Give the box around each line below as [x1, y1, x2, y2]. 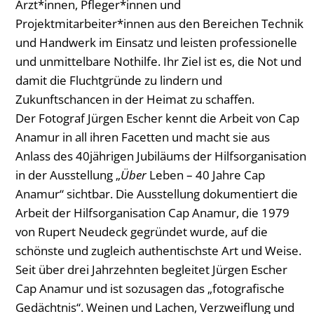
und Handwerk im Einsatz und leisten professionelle [15, 34, 297, 50]
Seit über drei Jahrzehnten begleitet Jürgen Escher [15, 261, 287, 278]
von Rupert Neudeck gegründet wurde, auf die [15, 224, 268, 240]
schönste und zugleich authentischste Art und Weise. [15, 243, 301, 259]
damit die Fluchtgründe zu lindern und [15, 72, 222, 88]
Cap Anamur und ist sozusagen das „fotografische [15, 280, 285, 296]
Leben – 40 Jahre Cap [146, 167, 265, 183]
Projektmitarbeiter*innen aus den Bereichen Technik [15, 15, 303, 32]
